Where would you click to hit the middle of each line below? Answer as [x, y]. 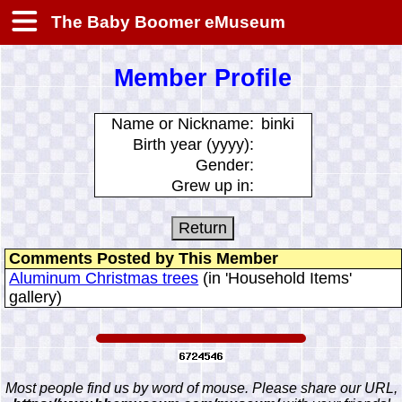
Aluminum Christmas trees [104, 278]
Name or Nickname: [182, 123]
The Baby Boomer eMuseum [166, 22]
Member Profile [203, 79]
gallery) [36, 297]
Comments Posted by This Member [144, 258]
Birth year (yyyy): [193, 144]
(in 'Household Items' [275, 278]
